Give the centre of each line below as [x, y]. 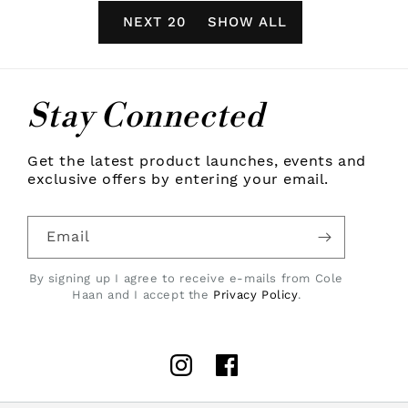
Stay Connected [146, 117]
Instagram [203, 375]
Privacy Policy [255, 294]
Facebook [247, 375]
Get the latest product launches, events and [197, 160]
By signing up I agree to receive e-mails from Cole [187, 278]
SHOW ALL [247, 22]
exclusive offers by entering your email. [178, 178]
